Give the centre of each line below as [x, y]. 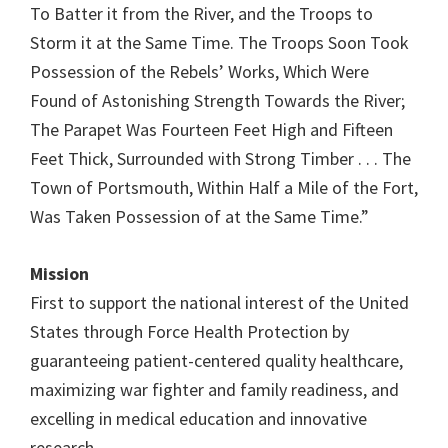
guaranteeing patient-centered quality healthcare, [216, 360]
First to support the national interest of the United [219, 302]
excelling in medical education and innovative [198, 418]
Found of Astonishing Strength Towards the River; [217, 100]
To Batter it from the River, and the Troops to [201, 13]
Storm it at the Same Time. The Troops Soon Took [219, 42]
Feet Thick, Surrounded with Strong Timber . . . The [220, 158]
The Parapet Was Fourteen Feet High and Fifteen [211, 129]
